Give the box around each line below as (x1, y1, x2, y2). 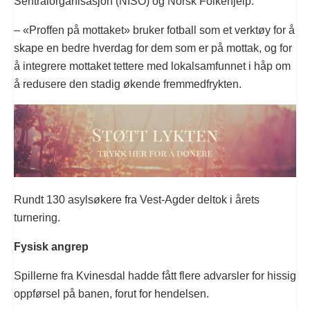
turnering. (14, 211, 60, 224)
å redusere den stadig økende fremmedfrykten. (14, 77, 241, 90)
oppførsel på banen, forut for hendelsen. (14, 287, 209, 300)
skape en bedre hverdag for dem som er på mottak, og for (14, 42, 292, 54)
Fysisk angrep (14, 240, 89, 253)
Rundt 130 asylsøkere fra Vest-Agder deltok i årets (14, 193, 259, 206)
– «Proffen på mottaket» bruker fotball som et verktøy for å (14, 24, 295, 36)
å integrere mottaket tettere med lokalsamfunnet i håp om (14, 60, 291, 72)
